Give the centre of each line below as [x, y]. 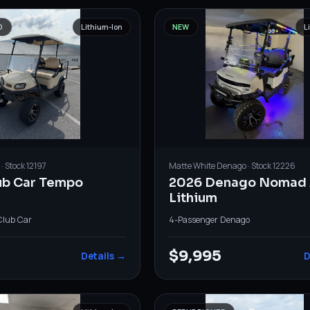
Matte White [192, 165]
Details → [103, 256]
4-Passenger [193, 219]
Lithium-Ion [101, 27]
